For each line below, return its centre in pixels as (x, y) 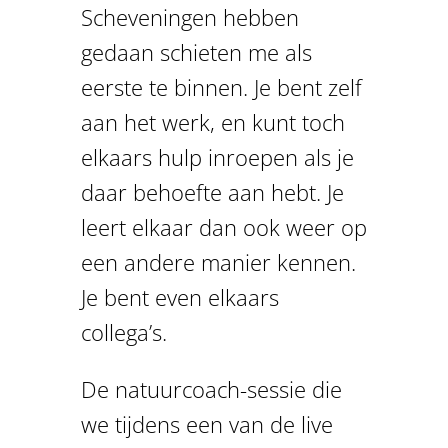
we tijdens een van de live (206, 423)
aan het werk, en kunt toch (212, 121)
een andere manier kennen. (218, 261)
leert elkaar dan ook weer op (223, 226)
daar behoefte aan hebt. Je (212, 191)
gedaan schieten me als (196, 51)
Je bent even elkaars (179, 296)
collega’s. (123, 331)
